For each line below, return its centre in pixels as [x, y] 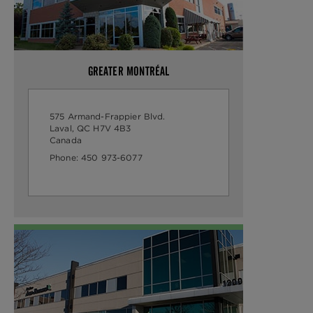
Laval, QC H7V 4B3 [92, 128]
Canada [67, 140]
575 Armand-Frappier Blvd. [109, 116]
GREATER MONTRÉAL [129, 71]
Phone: [65, 158]
